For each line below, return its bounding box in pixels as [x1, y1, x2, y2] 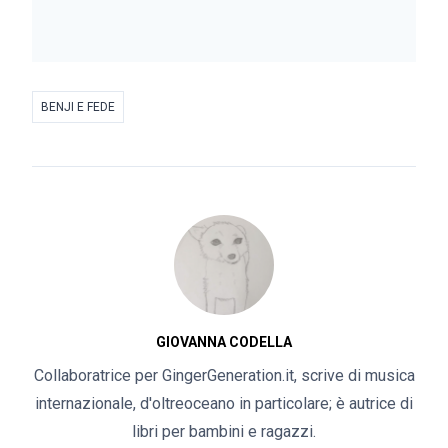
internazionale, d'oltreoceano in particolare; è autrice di [35, 394, 413, 413]
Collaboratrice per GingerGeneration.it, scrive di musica [33, 366, 415, 385]
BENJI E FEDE [41, 100, 115, 114]
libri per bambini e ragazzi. [132, 422, 316, 441]
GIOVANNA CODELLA [156, 334, 292, 350]
